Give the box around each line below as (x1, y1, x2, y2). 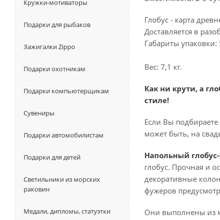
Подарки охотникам (24, 64, 85, 74)
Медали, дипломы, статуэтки (24, 207, 110, 216)
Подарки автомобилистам (24, 131, 104, 140)
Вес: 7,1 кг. (144, 62, 184, 72)
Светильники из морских (24, 175, 100, 184)
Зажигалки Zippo (24, 42, 75, 52)
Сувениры (24, 109, 55, 118)
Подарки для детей (24, 153, 81, 162)
